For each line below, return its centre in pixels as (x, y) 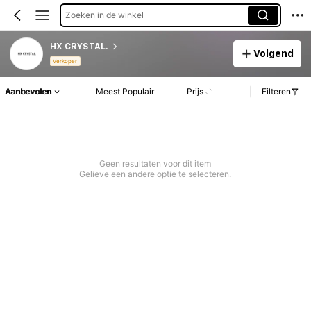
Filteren (276, 92)
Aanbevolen (28, 92)
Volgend (274, 53)
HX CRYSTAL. (79, 46)
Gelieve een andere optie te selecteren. (155, 174)
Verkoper (65, 61)
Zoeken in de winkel (104, 15)
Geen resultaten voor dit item (155, 164)
